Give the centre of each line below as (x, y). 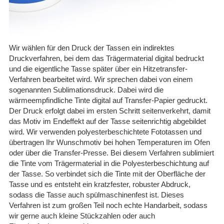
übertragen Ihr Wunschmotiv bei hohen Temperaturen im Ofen (109, 142)
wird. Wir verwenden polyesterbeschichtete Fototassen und (105, 131)
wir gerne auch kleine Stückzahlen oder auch (82, 215)
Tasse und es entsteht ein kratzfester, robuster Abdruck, (100, 184)
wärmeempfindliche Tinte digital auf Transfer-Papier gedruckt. (108, 100)
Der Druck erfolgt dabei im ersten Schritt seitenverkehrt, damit (110, 110)
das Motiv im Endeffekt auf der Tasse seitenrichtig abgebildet (107, 121)
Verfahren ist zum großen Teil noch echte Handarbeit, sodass (108, 205)
